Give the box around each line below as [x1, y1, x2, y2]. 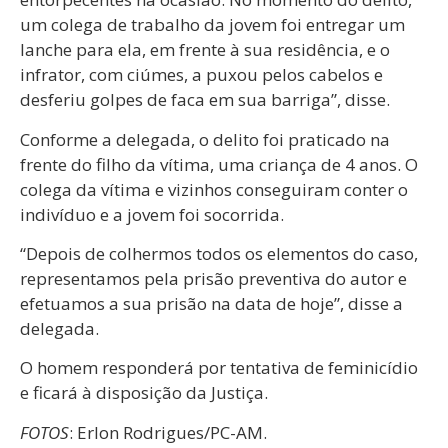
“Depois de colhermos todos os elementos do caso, [20, 241, 418, 265]
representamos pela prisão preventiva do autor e [20, 266, 407, 290]
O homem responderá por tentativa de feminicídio [20, 356, 418, 380]
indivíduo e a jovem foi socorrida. [20, 202, 284, 226]
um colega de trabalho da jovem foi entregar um [20, 13, 405, 37]
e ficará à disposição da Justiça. [20, 381, 268, 405]
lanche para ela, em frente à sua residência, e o [20, 38, 390, 62]
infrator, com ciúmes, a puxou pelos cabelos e [20, 63, 383, 87]
